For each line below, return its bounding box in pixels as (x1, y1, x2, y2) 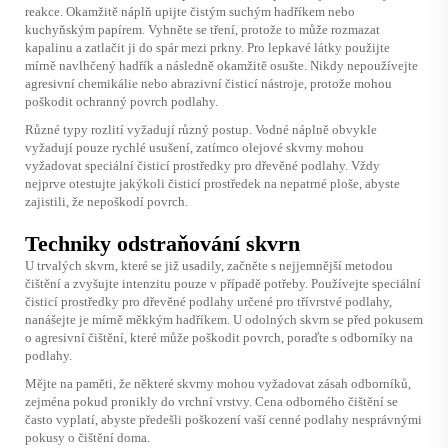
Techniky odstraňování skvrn (25, 230, 300, 256)
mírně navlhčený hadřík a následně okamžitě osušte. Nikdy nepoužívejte (25, 57, 418, 73)
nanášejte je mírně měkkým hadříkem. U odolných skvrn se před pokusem (25, 311, 423, 327)
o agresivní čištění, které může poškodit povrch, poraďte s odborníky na (25, 329, 413, 345)
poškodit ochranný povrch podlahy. (25, 93, 218, 109)
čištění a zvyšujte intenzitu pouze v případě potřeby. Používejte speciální (25, 275, 421, 291)
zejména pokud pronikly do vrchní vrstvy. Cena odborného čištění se (25, 393, 398, 409)
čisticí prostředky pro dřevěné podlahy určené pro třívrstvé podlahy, (25, 293, 392, 309)
